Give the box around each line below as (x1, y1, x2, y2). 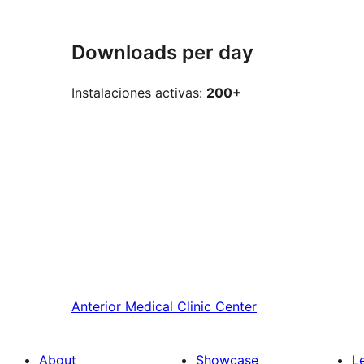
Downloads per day (71, 41, 253, 65)
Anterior (71, 298, 121, 315)
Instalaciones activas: (71, 84, 206, 102)
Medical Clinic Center (125, 298, 257, 315)
